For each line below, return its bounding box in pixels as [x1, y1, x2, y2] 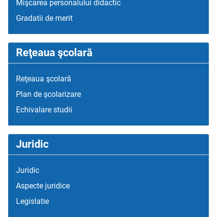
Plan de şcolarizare [16, 90, 81, 99]
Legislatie [16, 197, 49, 206]
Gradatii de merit [16, 14, 73, 23]
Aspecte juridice [16, 181, 70, 191]
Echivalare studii [16, 105, 72, 115]
